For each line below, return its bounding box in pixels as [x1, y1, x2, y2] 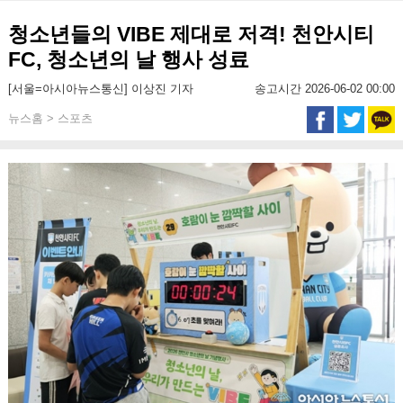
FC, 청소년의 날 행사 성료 [7, 48, 249, 71]
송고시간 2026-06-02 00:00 [255, 82, 396, 95]
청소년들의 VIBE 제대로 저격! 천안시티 [7, 22, 374, 46]
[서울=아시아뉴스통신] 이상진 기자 [7, 82, 193, 95]
